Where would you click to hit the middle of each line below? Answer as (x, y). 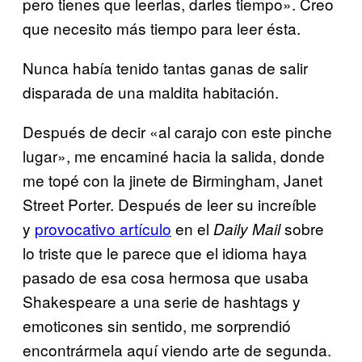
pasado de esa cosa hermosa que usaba (166, 276)
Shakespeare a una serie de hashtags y (162, 301)
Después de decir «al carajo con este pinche (177, 131)
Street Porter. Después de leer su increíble (170, 204)
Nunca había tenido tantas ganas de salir (165, 67)
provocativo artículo (103, 228)
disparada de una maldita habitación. (151, 91)
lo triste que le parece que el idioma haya (165, 252)
